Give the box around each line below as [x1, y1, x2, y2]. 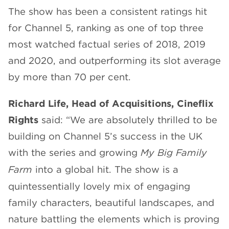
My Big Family [141, 147, 207, 158]
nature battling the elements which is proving [8, 214, 219, 224]
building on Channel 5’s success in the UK [8, 131, 202, 142]
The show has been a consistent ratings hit [8, 6, 207, 17]
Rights [8, 114, 41, 125]
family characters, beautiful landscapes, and [8, 197, 214, 208]
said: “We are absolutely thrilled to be [41, 114, 217, 125]
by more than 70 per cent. [8, 72, 134, 82]
